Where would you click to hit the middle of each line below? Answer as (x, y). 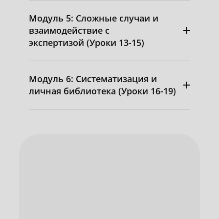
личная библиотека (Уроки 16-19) (102, 91)
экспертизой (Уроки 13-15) (87, 42)
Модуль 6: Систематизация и (93, 78)
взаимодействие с (69, 30)
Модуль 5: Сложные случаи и (94, 18)
